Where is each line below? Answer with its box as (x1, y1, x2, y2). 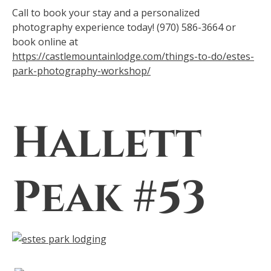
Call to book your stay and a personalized (12, 5, 200, 19)
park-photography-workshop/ (12, 64, 151, 77)
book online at (12, 34, 78, 48)
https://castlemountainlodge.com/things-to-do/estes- (12, 49, 254, 63)
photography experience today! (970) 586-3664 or (12, 20, 236, 34)
